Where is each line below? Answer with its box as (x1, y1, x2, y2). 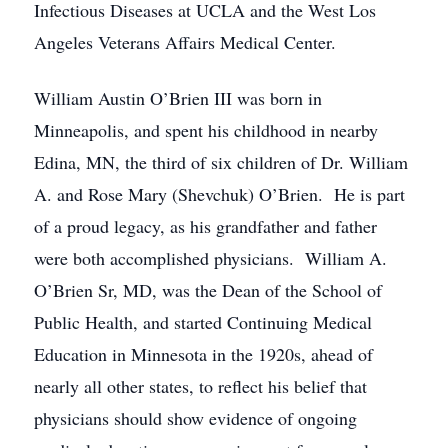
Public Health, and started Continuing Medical (34, 310, 372, 334)
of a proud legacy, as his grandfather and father (34, 214, 377, 238)
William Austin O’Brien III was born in (34, 86, 322, 110)
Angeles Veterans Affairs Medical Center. (34, 30, 336, 54)
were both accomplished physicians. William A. (34, 246, 387, 270)
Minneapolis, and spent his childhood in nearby (34, 118, 378, 142)
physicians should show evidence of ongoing (34, 406, 357, 430)
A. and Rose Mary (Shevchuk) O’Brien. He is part (34, 182, 405, 206)
